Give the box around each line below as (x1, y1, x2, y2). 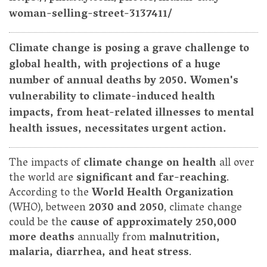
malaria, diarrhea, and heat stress (9, 243, 189, 264)
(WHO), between (9, 198, 89, 219)
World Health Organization (92, 184, 234, 204)
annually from (77, 228, 149, 249)
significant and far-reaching (76, 169, 226, 190)
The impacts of (9, 154, 83, 175)
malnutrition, (149, 228, 220, 249)
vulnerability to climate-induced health (9, 88, 215, 108)
